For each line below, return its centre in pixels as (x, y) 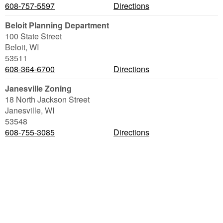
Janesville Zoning (38, 88)
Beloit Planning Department (57, 25)
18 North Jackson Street (47, 99)
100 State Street (33, 36)
